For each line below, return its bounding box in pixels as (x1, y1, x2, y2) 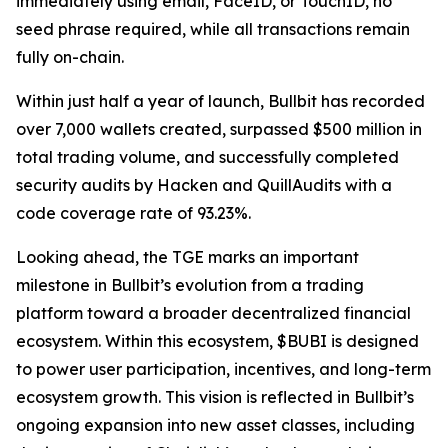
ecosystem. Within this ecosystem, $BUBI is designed (16, 330, 419, 351)
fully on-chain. (16, 46, 124, 67)
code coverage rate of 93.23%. (16, 202, 251, 223)
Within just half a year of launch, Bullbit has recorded (16, 90, 425, 111)
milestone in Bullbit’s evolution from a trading (16, 274, 364, 295)
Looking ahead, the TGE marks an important (16, 246, 359, 267)
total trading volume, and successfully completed (16, 146, 399, 167)
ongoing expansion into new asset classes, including (16, 414, 415, 435)
